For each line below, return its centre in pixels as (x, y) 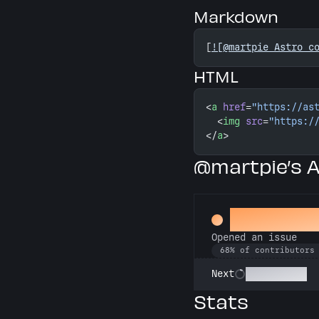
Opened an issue (254, 237)
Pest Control (276, 274)
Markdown (236, 16)
